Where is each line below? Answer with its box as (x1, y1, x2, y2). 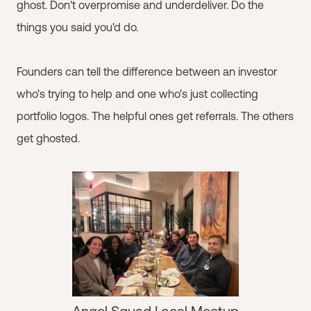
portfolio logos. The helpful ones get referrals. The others (17, 110, 294, 122)
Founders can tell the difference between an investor (17, 65, 277, 78)
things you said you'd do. (17, 21, 138, 33)
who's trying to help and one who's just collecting (17, 87, 258, 100)
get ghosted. (17, 132, 80, 144)
